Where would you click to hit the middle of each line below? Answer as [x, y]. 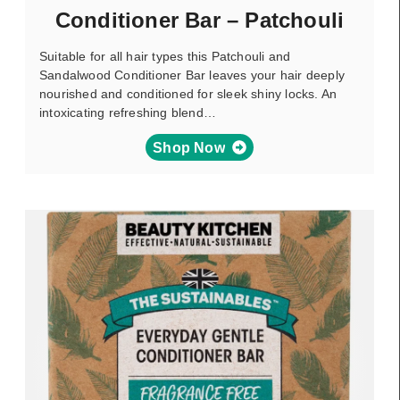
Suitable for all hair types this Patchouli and [165, 56]
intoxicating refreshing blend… [128, 112]
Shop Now [189, 147]
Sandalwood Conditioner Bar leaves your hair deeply [192, 75]
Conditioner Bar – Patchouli [200, 20]
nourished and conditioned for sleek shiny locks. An [188, 94]
